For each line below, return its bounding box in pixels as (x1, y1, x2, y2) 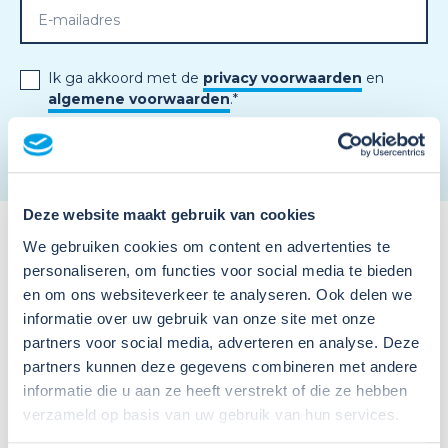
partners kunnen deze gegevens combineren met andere (23, 357, 418, 375)
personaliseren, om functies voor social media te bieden (23, 261, 413, 279)
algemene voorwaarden (48, 90, 230, 108)
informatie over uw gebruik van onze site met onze (23, 309, 376, 327)
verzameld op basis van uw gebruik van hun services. (23, 405, 400, 423)
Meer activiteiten (20, 347, 228, 376)
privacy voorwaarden (203, 69, 362, 87)
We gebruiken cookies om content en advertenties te (23, 237, 390, 255)
